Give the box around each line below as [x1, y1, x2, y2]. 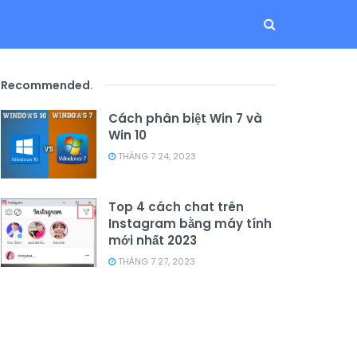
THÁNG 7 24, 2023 [116, 150, 196, 163]
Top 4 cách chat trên [108, 198, 244, 215]
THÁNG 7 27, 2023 [116, 254, 195, 268]
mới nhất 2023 [108, 231, 197, 249]
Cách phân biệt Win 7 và [108, 110, 262, 127]
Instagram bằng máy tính [108, 214, 272, 232]
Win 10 [108, 127, 147, 143]
